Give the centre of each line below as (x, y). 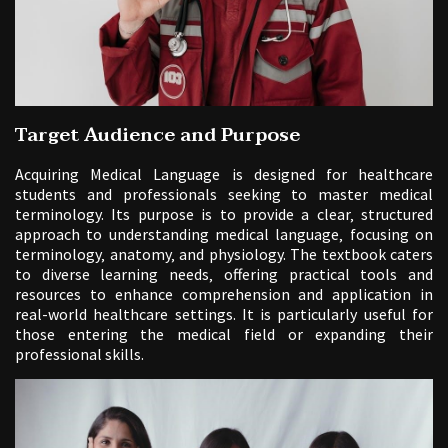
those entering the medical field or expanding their (224, 333)
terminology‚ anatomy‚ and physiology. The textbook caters (224, 253)
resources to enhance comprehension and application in (224, 293)
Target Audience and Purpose (157, 134)
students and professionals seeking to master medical (224, 193)
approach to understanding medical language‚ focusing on (224, 233)
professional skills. (79, 353)
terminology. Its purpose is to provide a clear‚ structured (224, 213)
